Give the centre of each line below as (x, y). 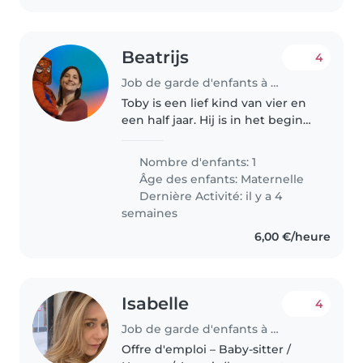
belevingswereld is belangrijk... (213, 188)
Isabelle (156, 303)
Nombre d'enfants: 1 (196, 162)
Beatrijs (156, 58)
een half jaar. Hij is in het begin (213, 120)
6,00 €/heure (292, 236)
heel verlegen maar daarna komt (219, 137)
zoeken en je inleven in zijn (202, 171)
